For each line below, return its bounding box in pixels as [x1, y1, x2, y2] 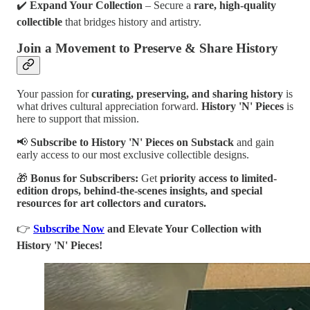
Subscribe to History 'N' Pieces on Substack [30, 136, 234, 149]
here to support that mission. [17, 113, 139, 125]
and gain [234, 136, 274, 149]
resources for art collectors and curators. [17, 197, 206, 210]
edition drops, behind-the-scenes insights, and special [17, 185, 262, 197]
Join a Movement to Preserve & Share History [17, 41, 278, 56]
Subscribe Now [33, 223, 104, 235]
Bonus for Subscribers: [30, 172, 138, 185]
